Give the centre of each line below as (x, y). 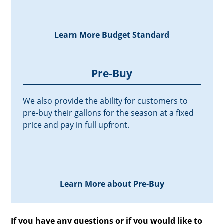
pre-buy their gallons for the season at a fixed (109, 113)
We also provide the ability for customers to (106, 101)
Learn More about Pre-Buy (112, 184)
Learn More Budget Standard (112, 35)
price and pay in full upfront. (76, 125)
